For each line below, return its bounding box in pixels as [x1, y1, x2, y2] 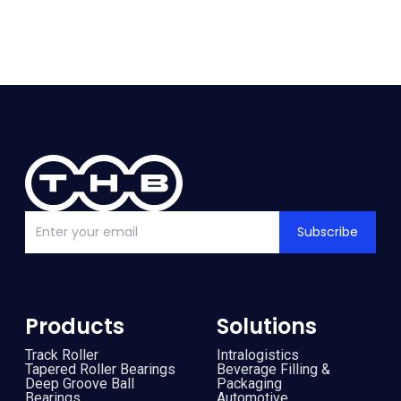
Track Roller [25, 346, 98, 363]
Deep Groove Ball [25, 374, 134, 392]
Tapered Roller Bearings [25, 360, 175, 378]
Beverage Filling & [217, 360, 330, 378]
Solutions [217, 311, 317, 341]
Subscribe [297, 223, 358, 242]
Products [25, 311, 124, 341]
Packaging [217, 374, 282, 392]
